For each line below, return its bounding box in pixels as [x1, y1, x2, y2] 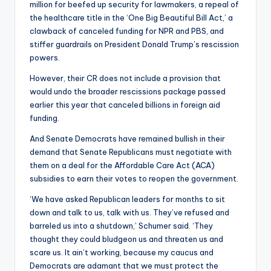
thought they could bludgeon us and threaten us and [30, 234, 223, 244]
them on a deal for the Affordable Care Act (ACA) [30, 160, 215, 171]
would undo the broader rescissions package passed [30, 87, 226, 97]
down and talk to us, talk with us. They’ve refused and [30, 207, 229, 218]
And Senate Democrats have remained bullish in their [30, 134, 225, 144]
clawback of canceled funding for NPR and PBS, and [30, 26, 224, 36]
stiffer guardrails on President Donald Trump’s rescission [30, 39, 239, 50]
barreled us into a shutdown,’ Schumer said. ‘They [30, 221, 213, 231]
